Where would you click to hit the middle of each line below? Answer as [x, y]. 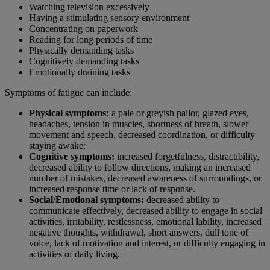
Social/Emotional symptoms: [86, 200]
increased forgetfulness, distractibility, [187, 157]
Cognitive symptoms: [72, 157]
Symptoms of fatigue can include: [68, 93]
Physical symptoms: [69, 113]
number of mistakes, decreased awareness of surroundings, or [145, 178]
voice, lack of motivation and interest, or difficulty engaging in [147, 243]
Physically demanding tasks [81, 51]
